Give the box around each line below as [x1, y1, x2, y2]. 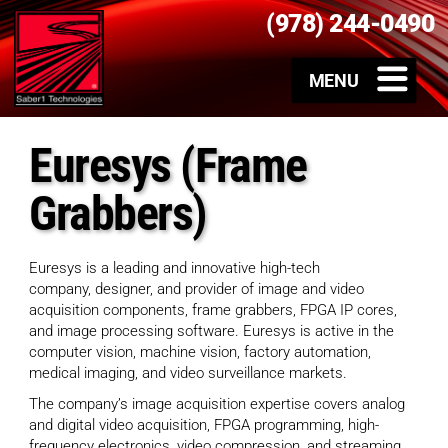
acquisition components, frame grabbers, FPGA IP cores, [29, 301, 397, 320]
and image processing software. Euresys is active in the [29, 322, 394, 341]
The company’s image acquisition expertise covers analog [29, 395, 405, 414]
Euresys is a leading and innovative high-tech [29, 259, 320, 278]
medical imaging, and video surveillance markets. [29, 364, 347, 383]
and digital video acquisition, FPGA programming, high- [29, 416, 379, 435]
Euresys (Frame [29, 137, 307, 195]
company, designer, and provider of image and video [29, 280, 364, 299]
